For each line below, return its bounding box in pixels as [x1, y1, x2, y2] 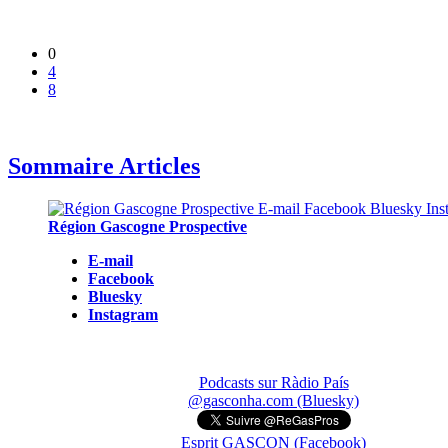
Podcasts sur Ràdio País [198, 373, 349, 391]
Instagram [88, 305, 158, 323]
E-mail [88, 251, 133, 269]
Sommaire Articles [8, 152, 200, 179]
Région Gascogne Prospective [48, 217, 247, 235]
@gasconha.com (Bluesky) [188, 391, 360, 409]
